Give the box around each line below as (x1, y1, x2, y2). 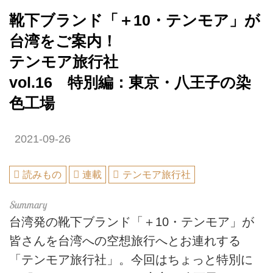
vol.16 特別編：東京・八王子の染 (9, 74, 251, 91)
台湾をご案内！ (9, 33, 117, 50)
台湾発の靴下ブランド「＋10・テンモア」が (9, 214, 254, 229)
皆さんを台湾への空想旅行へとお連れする (9, 233, 241, 247)
